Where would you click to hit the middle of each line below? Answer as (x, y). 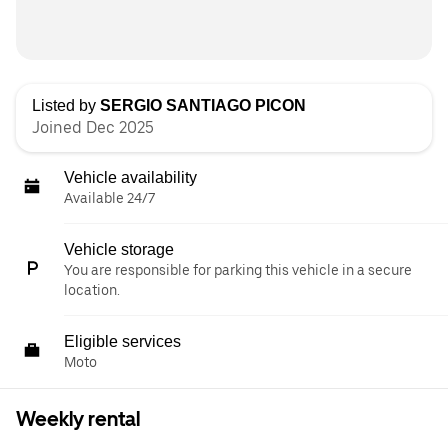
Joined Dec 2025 (93, 127)
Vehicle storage (119, 249)
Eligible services (122, 341)
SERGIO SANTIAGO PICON (203, 105)
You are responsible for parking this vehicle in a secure (238, 270)
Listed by (66, 105)
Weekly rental (78, 419)
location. (92, 290)
